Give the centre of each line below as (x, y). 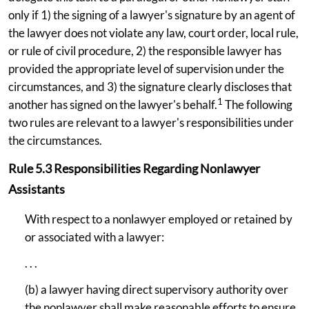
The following (258, 104)
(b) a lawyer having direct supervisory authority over (157, 289)
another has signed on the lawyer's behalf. (113, 104)
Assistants (37, 189)
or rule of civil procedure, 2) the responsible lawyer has (145, 50)
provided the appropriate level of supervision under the (146, 68)
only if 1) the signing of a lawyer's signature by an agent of (152, 14)
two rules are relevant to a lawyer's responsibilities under (151, 122)
